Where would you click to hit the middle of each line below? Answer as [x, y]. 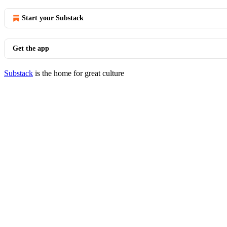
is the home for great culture [79, 73]
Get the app [31, 48]
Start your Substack [53, 18]
